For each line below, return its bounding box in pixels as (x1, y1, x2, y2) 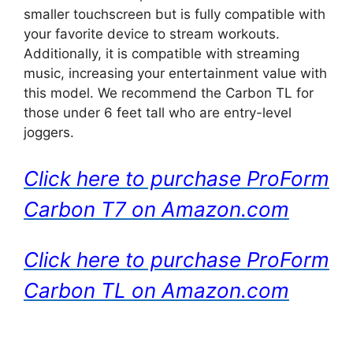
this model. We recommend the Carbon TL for (24, 85, 314, 101)
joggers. (24, 124, 74, 140)
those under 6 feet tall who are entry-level (24, 105, 292, 121)
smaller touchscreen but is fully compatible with (24, 6, 325, 22)
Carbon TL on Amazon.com (24, 278, 289, 303)
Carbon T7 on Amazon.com (24, 196, 289, 221)
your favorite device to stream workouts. (24, 26, 280, 42)
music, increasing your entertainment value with (24, 65, 327, 81)
